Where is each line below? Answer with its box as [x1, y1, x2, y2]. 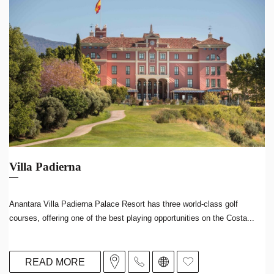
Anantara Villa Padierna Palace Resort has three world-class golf [9, 199, 238, 209]
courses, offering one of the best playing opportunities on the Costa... [9, 213, 254, 223]
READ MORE [25, 256, 85, 267]
